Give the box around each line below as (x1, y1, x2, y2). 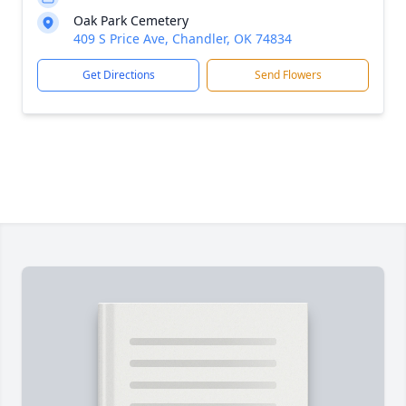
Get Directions (82, 67, 155, 82)
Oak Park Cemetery (73, 12, 188, 29)
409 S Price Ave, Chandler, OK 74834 (73, 30, 292, 47)
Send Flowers (254, 67, 322, 82)
